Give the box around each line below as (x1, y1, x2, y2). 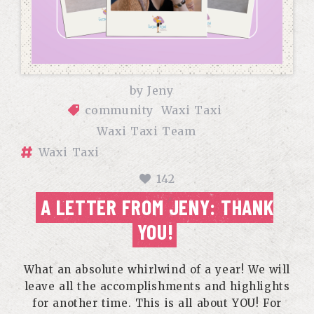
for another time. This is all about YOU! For (32, 296, 282, 310)
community (84, 103, 154, 117)
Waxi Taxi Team (97, 124, 196, 138)
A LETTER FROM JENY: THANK (40, 194, 274, 219)
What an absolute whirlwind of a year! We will (23, 263, 291, 276)
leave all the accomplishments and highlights (24, 280, 290, 293)
